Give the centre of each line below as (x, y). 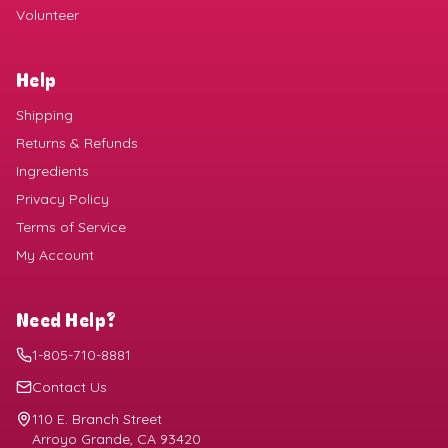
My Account (55, 255)
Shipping (44, 115)
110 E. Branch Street (97, 419)
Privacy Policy (62, 199)
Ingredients (52, 171)
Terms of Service (71, 227)
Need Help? (66, 319)
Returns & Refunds (77, 143)
